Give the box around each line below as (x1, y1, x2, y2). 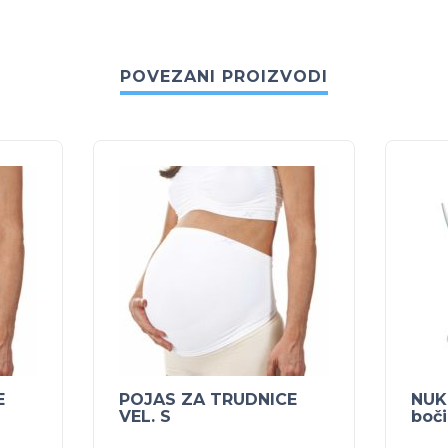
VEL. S (119, 407, 171, 427)
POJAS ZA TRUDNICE (119, 390, 297, 410)
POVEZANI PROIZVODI (120, 67, 328, 87)
